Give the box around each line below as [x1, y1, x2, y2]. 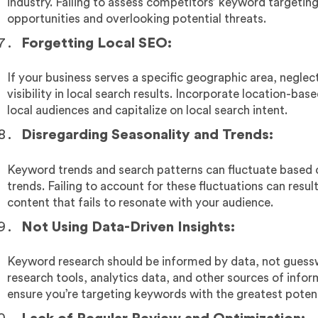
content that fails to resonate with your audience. [7, 196, 273, 209]
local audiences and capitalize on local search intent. [7, 104, 287, 117]
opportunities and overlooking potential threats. [7, 12, 266, 25]
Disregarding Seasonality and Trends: [21, 128, 273, 143]
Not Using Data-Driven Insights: [21, 219, 235, 234]
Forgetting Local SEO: [21, 35, 172, 50]
